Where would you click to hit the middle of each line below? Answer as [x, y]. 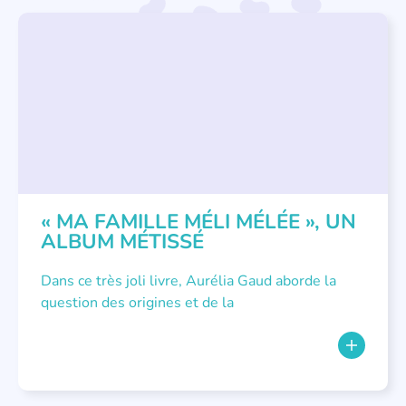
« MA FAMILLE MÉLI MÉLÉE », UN [198, 222]
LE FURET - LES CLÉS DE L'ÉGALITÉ [129, 39]
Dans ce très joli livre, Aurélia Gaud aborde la [188, 281]
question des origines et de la [137, 303]
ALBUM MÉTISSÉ [122, 242]
